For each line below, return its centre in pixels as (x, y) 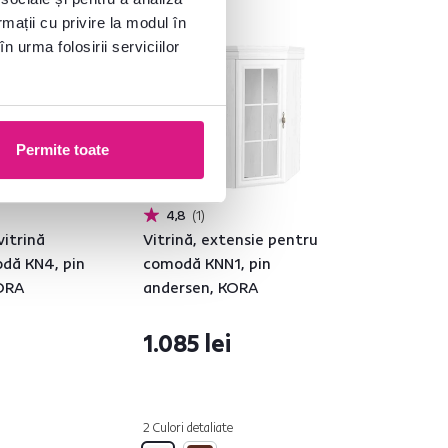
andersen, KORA (201, 287)
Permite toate (62, 150)
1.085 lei (187, 343)
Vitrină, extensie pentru (230, 239)
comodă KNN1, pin (207, 263)
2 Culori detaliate (188, 427)
